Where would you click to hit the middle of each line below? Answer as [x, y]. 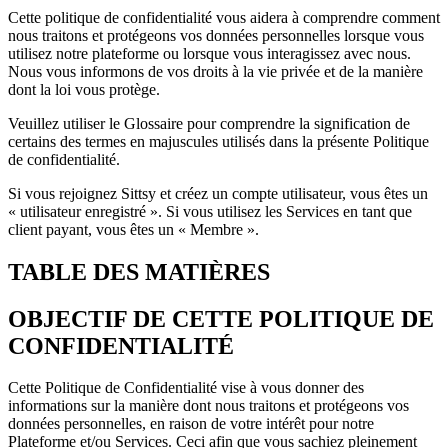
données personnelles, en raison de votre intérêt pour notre [191, 424]
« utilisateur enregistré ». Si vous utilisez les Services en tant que [210, 211]
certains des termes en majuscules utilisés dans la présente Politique [218, 141]
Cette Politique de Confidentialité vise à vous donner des [186, 388]
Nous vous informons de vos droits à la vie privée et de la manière [215, 71]
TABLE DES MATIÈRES [139, 271]
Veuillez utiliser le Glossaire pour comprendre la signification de [209, 123]
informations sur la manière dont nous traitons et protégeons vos [208, 406]
